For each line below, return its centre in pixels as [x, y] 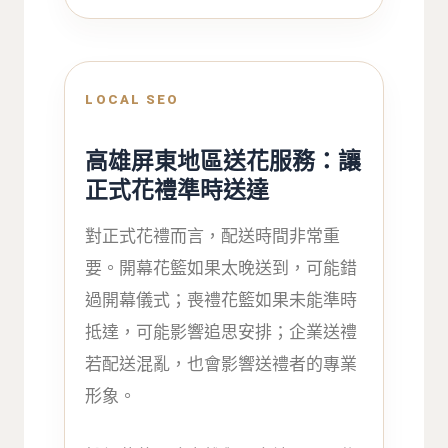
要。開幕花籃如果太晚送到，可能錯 [221, 268]
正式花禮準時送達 [177, 189]
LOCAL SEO [132, 100]
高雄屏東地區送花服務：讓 [223, 160]
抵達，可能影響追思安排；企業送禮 [221, 332]
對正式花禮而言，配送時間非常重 [213, 236]
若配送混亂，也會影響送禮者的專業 [221, 364]
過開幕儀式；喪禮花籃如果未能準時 [221, 300]
